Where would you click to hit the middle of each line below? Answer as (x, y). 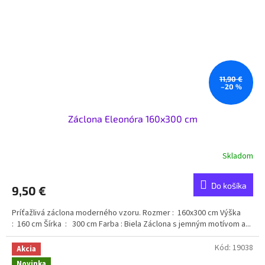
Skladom (238, 156)
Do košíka (229, 186)
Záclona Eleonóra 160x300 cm (132, 119)
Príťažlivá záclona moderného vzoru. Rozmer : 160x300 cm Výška (126, 213)
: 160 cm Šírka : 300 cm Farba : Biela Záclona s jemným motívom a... (131, 224)
